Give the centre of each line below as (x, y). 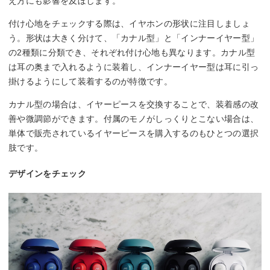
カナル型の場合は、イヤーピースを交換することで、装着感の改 (134, 105)
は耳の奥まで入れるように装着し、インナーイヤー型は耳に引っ (134, 67)
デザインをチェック (47, 174)
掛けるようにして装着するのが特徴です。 (91, 82)
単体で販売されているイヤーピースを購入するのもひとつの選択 (134, 133)
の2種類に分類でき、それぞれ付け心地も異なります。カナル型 (132, 53)
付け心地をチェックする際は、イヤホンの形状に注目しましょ (129, 24)
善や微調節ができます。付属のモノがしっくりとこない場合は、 (134, 119)
